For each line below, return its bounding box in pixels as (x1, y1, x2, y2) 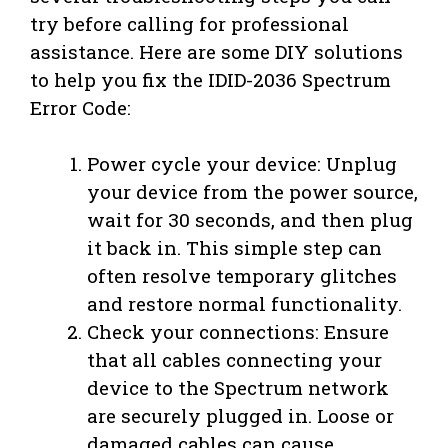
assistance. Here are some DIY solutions (30, 38, 403, 64)
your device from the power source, (87, 179, 418, 205)
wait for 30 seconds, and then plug (87, 207, 413, 233)
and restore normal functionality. (87, 291, 402, 317)
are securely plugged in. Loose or (87, 403, 394, 429)
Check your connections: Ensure (87, 319, 389, 345)
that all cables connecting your (87, 347, 382, 373)
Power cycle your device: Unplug (87, 151, 397, 177)
